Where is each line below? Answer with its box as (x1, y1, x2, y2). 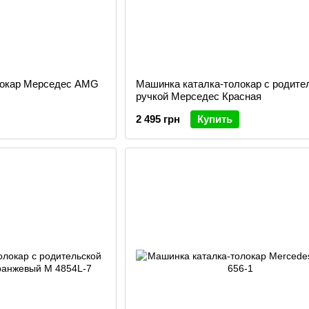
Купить (197, 113, 232, 125)
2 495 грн (135, 113, 180, 125)
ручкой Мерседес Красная (135, 90, 261, 102)
